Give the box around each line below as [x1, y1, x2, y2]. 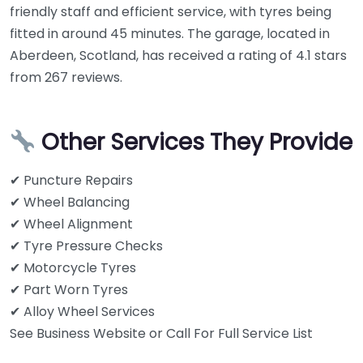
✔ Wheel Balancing [10, 193, 130, 211]
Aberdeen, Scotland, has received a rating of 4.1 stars [10, 46, 347, 65]
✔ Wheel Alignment [10, 215, 133, 233]
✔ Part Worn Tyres [10, 280, 128, 299]
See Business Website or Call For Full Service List [10, 324, 313, 343]
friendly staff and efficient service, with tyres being [10, 2, 331, 21]
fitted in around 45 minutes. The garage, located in [10, 24, 330, 43]
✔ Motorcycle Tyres [10, 258, 136, 277]
